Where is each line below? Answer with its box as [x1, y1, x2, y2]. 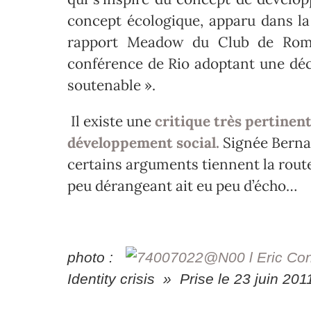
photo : [67, 249, 126, 266]
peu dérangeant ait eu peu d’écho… [67, 176, 297, 195]
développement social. [67, 133, 219, 152]
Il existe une [67, 111, 155, 131]
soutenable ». [67, 75, 155, 94]
